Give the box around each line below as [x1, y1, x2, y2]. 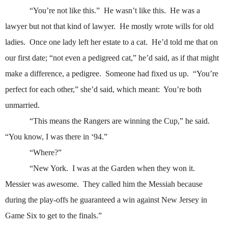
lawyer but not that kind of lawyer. [5, 22, 116, 31]
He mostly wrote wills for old [120, 22, 214, 31]
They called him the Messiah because [83, 180, 203, 189]
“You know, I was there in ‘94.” [5, 132, 107, 141]
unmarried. [5, 101, 40, 110]
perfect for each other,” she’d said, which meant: [5, 85, 160, 94]
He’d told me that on [152, 38, 218, 47]
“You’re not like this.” [30, 6, 100, 15]
